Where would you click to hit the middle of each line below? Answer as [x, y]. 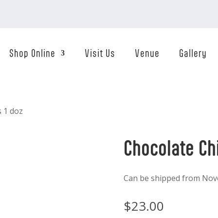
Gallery [193, 53]
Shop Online [32, 53]
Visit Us [100, 53]
